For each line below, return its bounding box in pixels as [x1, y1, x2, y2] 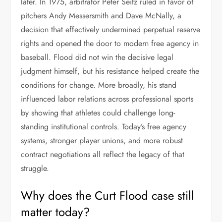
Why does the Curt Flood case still [21, 187, 195, 204]
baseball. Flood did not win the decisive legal [21, 52, 174, 63]
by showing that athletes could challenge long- [21, 107, 175, 118]
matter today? [21, 203, 90, 221]
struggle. [21, 163, 50, 174]
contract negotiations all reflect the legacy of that [21, 149, 185, 160]
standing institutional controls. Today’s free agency [21, 121, 187, 132]
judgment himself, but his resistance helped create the [21, 65, 200, 77]
